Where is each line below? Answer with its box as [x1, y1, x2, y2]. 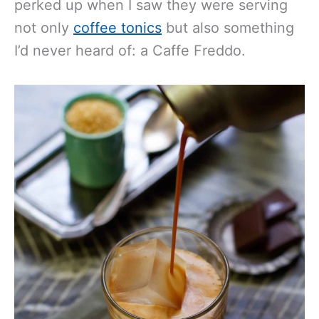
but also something [162, 19, 294, 36]
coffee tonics [73, 19, 162, 36]
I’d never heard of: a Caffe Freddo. [14, 41, 246, 59]
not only [14, 19, 73, 36]
